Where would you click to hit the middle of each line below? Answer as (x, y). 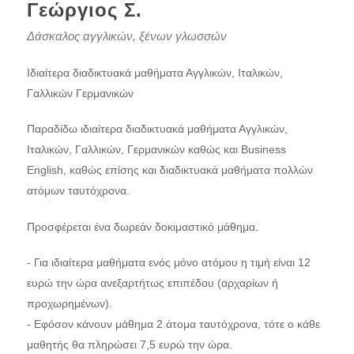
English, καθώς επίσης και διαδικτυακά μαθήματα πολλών (169, 170)
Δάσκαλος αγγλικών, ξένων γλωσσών (126, 36)
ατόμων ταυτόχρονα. (78, 191)
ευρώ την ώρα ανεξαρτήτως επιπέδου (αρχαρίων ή (152, 283)
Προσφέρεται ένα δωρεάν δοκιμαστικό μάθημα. (142, 226)
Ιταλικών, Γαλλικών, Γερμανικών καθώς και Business (156, 150)
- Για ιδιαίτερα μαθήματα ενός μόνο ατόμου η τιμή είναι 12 (168, 263)
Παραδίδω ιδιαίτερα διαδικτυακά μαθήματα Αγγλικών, (157, 129)
